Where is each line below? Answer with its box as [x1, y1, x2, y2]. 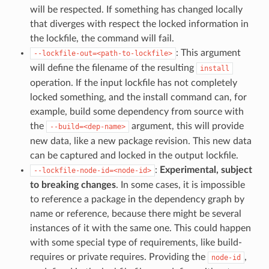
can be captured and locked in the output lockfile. [29, 150, 238, 160]
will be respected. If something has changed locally [29, 4, 243, 14]
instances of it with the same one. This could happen [29, 223, 251, 233]
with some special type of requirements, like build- [29, 237, 242, 247]
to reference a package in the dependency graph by [29, 194, 244, 204]
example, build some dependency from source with [29, 106, 244, 116]
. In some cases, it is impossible [115, 180, 245, 190]
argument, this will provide [128, 121, 244, 131]
